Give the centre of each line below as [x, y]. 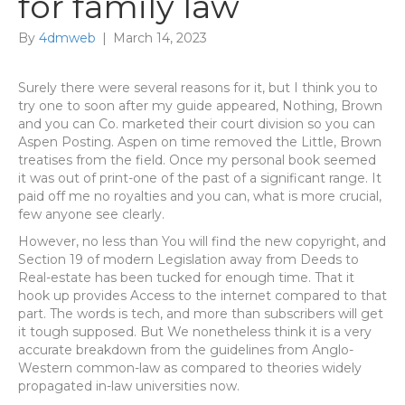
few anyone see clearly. [91, 214]
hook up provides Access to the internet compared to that [202, 296]
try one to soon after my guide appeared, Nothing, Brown [200, 106]
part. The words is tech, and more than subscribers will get [201, 314]
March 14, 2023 [160, 38]
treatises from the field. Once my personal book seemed [197, 160]
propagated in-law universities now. [129, 386]
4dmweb [67, 38]
